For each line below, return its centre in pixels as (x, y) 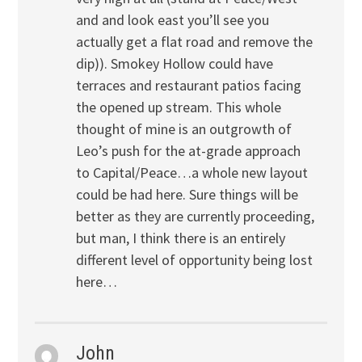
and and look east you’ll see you (172, 19)
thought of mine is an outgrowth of (183, 128)
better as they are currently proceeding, (195, 216)
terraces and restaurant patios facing (188, 85)
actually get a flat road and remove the (194, 41)
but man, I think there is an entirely (180, 238)
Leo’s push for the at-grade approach (188, 150)
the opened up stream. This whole (178, 107)
